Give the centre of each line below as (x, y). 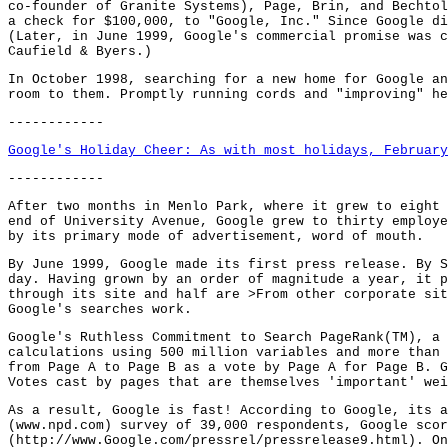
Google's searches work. (100, 310)
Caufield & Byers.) (80, 52)
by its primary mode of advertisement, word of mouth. (216, 237)
